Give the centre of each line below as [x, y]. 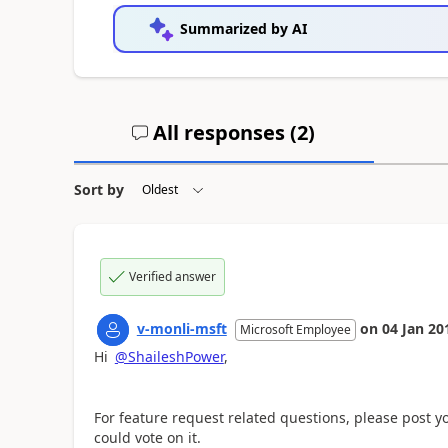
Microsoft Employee [295, 329]
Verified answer [172, 276]
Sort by [98, 189]
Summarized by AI [243, 28]
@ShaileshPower [169, 356]
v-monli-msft [181, 328]
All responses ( [223, 132]
